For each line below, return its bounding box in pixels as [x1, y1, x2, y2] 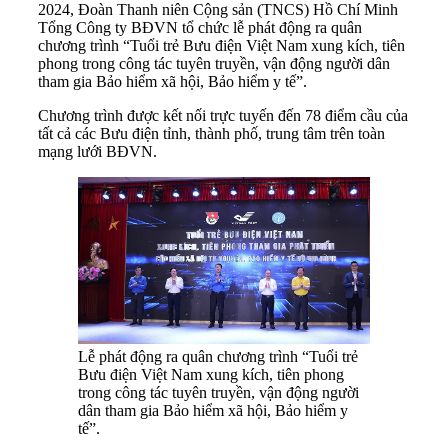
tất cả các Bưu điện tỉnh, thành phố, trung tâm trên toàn [38, 125, 385, 143]
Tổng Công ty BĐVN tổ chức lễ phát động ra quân [38, 19, 362, 37]
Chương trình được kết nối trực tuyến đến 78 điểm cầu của [38, 107, 408, 125]
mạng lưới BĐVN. [38, 143, 157, 161]
